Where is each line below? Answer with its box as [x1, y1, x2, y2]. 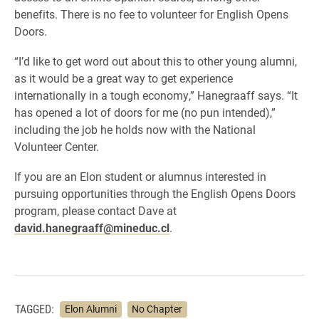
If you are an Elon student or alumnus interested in [14, 169, 266, 184]
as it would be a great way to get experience [14, 70, 233, 85]
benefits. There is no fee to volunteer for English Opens [14, 6, 288, 21]
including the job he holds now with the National [14, 122, 256, 137]
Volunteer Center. [14, 139, 99, 154]
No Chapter [132, 302, 183, 315]
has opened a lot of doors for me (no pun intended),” [14, 105, 276, 120]
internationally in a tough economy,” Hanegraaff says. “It [14, 88, 298, 103]
